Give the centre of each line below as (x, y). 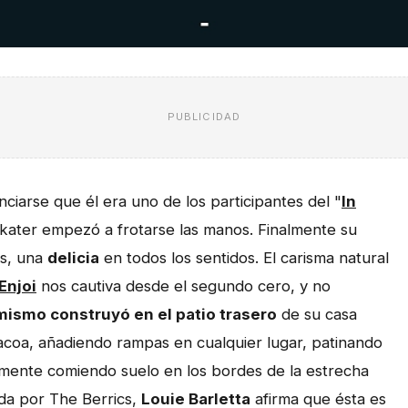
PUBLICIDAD (204, 117)
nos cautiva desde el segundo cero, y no (184, 286)
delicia (73, 257)
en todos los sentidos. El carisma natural (244, 257)
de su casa (317, 314)
